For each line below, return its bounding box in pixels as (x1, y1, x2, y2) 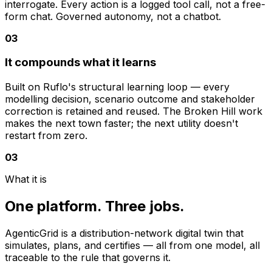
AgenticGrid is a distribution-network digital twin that (5, 226, 243, 239)
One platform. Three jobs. (5, 197, 185, 215)
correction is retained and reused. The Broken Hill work (5, 104, 262, 117)
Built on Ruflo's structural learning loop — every (5, 80, 229, 93)
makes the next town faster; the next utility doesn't (5, 117, 238, 129)
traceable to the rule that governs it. (5, 251, 171, 263)
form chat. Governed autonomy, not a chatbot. (5, 10, 221, 22)
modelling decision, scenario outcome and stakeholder (5, 92, 255, 105)
